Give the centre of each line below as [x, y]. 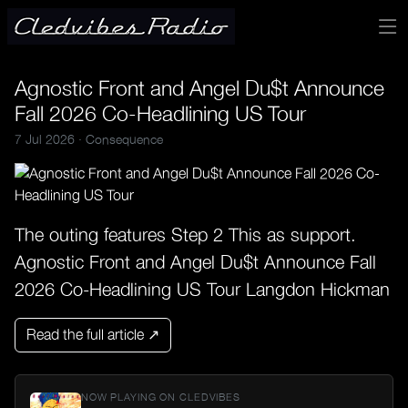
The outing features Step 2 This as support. [185, 235]
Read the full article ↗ [93, 335]
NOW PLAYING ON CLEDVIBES [161, 397]
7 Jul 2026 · [50, 139]
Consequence [124, 139]
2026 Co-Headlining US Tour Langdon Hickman [202, 290]
